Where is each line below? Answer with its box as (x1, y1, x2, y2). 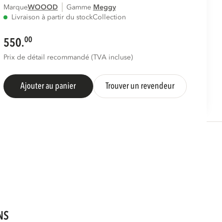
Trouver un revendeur (105, 80, 174, 92)
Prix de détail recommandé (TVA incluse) (3, 53, 133, 62)
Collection (92, 12, 126, 22)
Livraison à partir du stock (11, 12, 93, 22)
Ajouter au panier (20, 80, 76, 92)
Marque (3, 2, 28, 12)
